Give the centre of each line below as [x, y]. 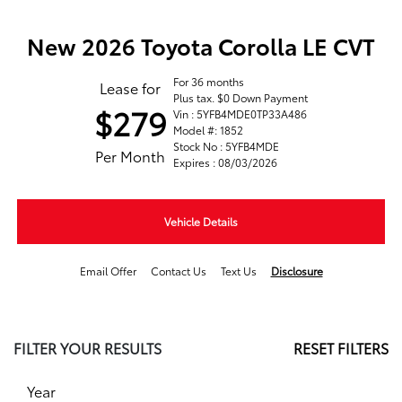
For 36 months [209, 82]
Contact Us [178, 271]
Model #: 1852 [208, 130]
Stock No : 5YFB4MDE [226, 146]
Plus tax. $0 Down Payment [240, 98]
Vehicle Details [201, 222]
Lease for [130, 88]
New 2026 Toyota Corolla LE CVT [201, 46]
